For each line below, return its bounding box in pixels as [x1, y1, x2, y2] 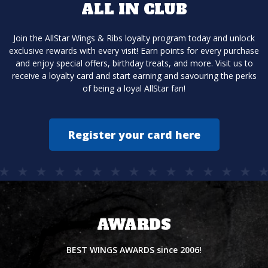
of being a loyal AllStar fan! [83, 83, 185, 94]
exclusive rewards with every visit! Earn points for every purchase [9, 45, 259, 56]
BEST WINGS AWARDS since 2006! [66, 244, 202, 255]
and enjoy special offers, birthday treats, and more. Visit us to [15, 57, 253, 69]
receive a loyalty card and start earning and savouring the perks [11, 70, 257, 81]
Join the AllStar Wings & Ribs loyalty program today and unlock [13, 32, 255, 44]
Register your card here [68, 127, 200, 142]
